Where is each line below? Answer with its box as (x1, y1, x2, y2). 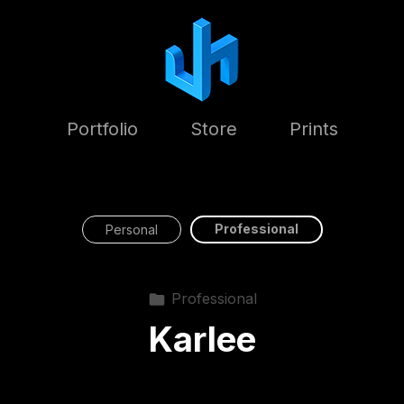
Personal (105, 221, 158, 237)
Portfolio (66, 117, 138, 140)
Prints (289, 117, 338, 140)
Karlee (148, 318, 256, 361)
